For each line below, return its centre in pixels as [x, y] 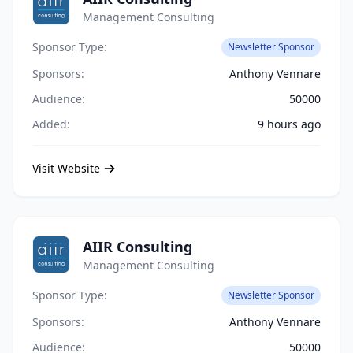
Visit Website [66, 168]
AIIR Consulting [137, 247]
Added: [51, 124]
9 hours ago [289, 124]
